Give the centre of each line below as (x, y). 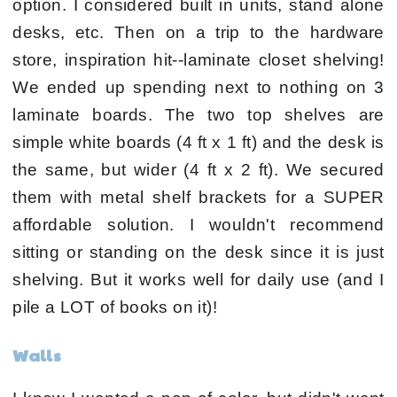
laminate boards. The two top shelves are (198, 115)
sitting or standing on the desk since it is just (198, 253)
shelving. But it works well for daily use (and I (198, 280)
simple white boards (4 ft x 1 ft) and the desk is (198, 143)
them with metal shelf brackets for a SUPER (198, 198)
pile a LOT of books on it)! (115, 307)
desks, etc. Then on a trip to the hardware (198, 33)
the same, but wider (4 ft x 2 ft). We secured (198, 170)
